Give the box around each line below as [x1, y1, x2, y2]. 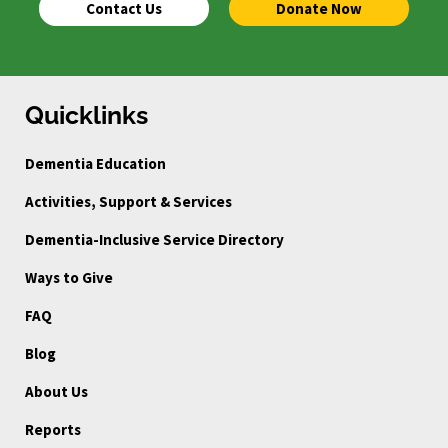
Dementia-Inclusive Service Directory [25, 229, 284, 249]
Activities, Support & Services [25, 191, 232, 211]
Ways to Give [25, 267, 113, 287]
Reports [25, 419, 81, 439]
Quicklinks [25, 100, 148, 130]
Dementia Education [25, 153, 166, 173]
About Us [25, 381, 88, 401]
